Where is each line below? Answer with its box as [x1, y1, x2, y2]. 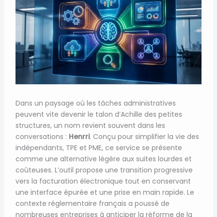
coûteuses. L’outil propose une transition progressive [15, 165, 193, 175]
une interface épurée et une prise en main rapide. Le [15, 187, 194, 197]
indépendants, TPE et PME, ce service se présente [15, 142, 182, 153]
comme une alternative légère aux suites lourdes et [15, 154, 192, 164]
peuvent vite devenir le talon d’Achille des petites [15, 109, 182, 119]
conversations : [15, 131, 69, 141]
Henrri [68, 131, 90, 141]
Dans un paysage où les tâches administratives [15, 98, 176, 108]
